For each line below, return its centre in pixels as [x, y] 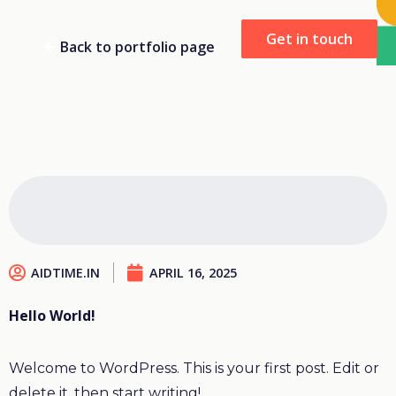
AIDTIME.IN [65, 273]
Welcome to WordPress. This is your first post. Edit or [194, 369]
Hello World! [52, 316]
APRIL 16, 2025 [193, 273]
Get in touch [309, 39]
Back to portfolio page [137, 47]
